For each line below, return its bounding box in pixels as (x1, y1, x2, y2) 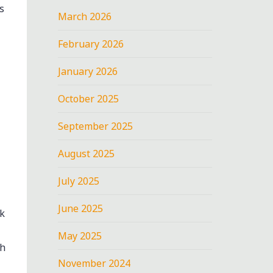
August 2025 (58, 146, 115, 160)
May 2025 (58, 229, 102, 243)
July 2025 (58, 174, 100, 188)
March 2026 (58, 9, 112, 23)
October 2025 (58, 91, 119, 105)
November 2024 (58, 256, 131, 270)
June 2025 (58, 201, 104, 215)
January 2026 (58, 64, 118, 78)
